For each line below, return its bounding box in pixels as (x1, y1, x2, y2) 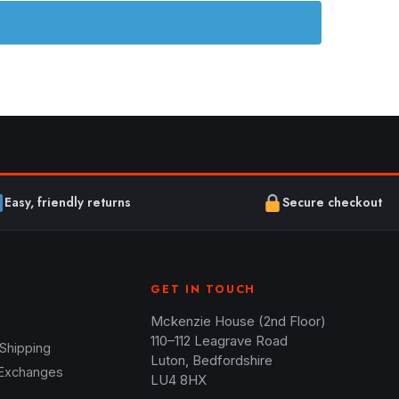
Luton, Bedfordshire (151, 352, 273, 370)
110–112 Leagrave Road (151, 332, 288, 350)
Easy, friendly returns (4, 193, 131, 212)
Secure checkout (282, 193, 382, 212)
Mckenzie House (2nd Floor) (151, 313, 326, 330)
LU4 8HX (151, 371, 207, 389)
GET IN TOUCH (151, 281, 256, 298)
